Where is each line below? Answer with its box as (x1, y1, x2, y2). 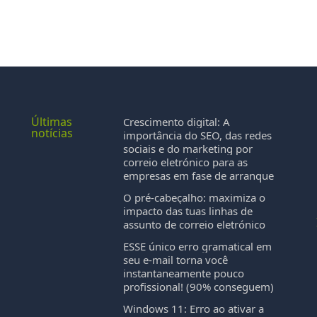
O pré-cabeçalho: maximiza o (123, 190, 266, 204)
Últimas (31, 114, 73, 129)
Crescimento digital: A (123, 115, 231, 129)
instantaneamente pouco (123, 266, 245, 280)
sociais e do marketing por (123, 142, 253, 156)
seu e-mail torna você (123, 253, 229, 267)
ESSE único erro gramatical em (123, 239, 272, 253)
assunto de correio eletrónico (123, 217, 266, 231)
